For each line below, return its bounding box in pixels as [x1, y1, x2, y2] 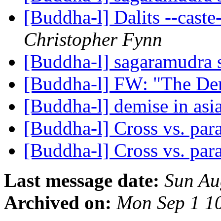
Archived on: [4, 192, 111, 214]
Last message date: [4, 170, 159, 191]
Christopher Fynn [24, 29, 162, 50]
